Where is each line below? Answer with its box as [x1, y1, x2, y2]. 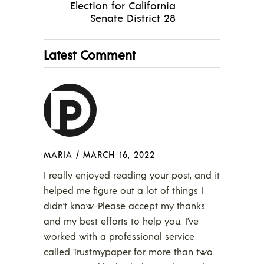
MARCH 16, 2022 [83, 148, 155, 160]
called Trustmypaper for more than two [44, 245, 213, 258]
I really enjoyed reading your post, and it [44, 169, 220, 181]
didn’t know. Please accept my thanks [44, 199, 205, 212]
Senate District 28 [90, 11, 176, 25]
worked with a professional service [44, 230, 194, 243]
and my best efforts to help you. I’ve [44, 214, 199, 227]
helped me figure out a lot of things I [44, 184, 203, 197]
